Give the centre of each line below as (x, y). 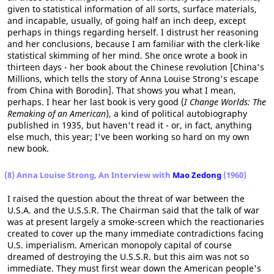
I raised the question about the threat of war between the (126, 198)
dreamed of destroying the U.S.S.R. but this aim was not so (128, 257)
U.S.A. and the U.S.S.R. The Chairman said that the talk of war (133, 210)
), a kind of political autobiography (176, 113)
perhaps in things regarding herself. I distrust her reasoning (133, 32)
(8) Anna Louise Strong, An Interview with (88, 175)
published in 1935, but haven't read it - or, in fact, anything (130, 125)
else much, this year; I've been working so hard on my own (128, 137)
